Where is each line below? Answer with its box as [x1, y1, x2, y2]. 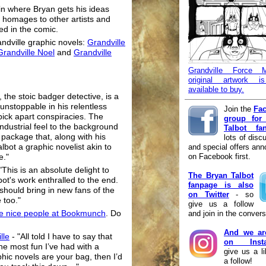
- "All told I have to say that [9, 232, 112, 242]
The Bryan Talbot [188, 170, 254, 180]
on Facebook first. [188, 151, 251, 161]
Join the [224, 104, 254, 113]
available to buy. [188, 84, 244, 94]
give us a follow [188, 199, 254, 208]
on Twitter [188, 189, 229, 199]
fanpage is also [188, 180, 254, 189]
